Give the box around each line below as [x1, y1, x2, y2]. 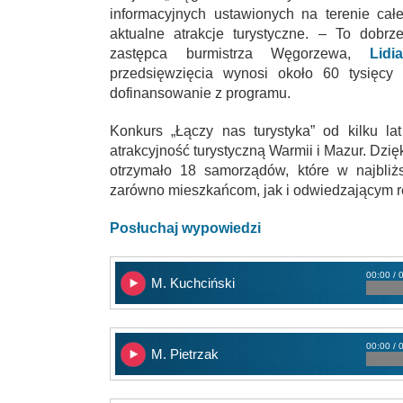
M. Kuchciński [151, 274, 235, 291]
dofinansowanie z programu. [110, 85, 291, 101]
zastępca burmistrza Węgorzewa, [110, 45, 370, 61]
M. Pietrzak [151, 345, 219, 362]
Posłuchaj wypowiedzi [110, 219, 261, 236]
